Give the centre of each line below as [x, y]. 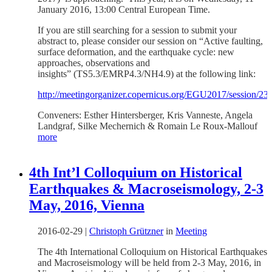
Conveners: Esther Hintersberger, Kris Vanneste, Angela [145, 115]
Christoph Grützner [126, 231]
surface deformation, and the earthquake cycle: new [136, 52]
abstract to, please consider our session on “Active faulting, [150, 41]
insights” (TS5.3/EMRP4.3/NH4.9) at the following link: [147, 73]
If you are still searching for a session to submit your [137, 30]
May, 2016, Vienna [87, 205]
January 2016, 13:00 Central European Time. [124, 9]
